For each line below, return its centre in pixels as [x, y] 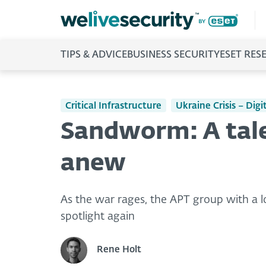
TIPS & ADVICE [94, 55]
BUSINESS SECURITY [173, 55]
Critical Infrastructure [113, 106]
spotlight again [98, 216]
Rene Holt [119, 250]
